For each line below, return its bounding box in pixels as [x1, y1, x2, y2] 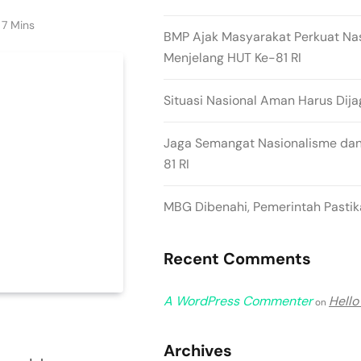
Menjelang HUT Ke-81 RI [164, 49, 301, 66]
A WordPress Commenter [164, 293, 313, 309]
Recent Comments [164, 248, 311, 269]
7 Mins [2, 17, 35, 32]
